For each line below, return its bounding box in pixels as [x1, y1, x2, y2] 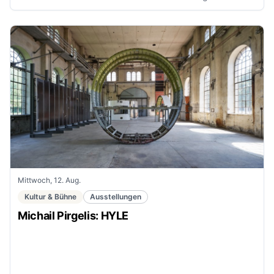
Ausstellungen [90, 191, 141, 201]
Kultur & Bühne [24, 191, 76, 201]
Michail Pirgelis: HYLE [18, 209, 129, 222]
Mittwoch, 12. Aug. [18, 175, 81, 185]
